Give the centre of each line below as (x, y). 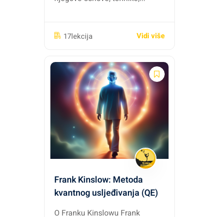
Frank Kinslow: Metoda (99, 180)
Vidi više (151, 36)
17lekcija (78, 36)
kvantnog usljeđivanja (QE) (106, 193)
